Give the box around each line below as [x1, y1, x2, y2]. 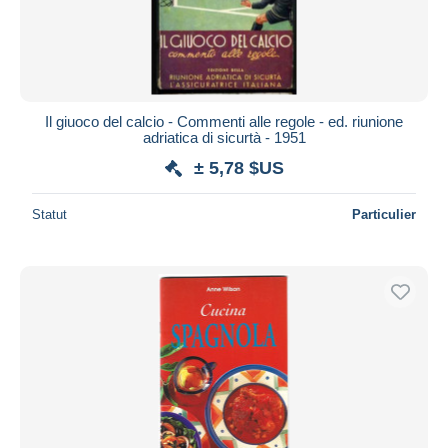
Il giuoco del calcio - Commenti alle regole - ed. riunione [45, 112, 403, 130]
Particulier [352, 206, 416, 222]
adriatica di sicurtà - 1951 [142, 128, 306, 146]
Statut [32, 206, 67, 222]
